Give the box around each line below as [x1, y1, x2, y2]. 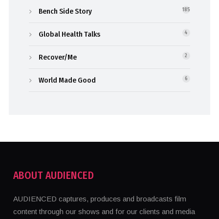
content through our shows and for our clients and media [13, 207, 195, 216]
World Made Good [39, 76, 96, 85]
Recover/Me [39, 53, 77, 62]
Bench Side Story [39, 7, 92, 16]
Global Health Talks [39, 30, 101, 39]
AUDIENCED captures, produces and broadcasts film [13, 195, 186, 203]
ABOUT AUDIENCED [13, 169, 94, 182]
